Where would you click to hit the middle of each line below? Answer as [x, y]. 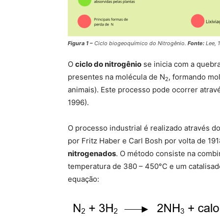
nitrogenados [92, 154]
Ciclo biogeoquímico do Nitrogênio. [141, 43]
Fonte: [197, 43]
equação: [83, 179]
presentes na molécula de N [116, 77]
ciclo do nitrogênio [108, 64]
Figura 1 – [81, 43]
